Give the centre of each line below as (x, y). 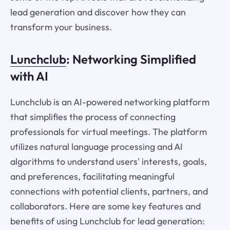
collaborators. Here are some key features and (105, 206)
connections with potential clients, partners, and (109, 191)
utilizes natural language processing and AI (96, 147)
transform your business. (61, 27)
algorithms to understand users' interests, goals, (108, 162)
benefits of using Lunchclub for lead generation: (107, 221)
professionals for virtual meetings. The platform (108, 132)
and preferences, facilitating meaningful (92, 177)
